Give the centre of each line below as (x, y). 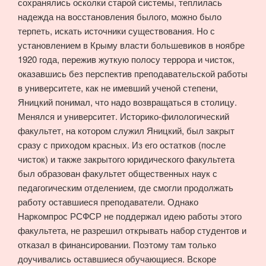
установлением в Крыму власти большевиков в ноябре (131, 45)
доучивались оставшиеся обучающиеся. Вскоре (117, 258)
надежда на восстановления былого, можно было (120, 16)
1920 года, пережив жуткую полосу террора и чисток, (126, 59)
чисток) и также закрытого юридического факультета (126, 159)
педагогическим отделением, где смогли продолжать (126, 187)
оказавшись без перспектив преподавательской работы (133, 73)
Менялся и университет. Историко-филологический (123, 116)
